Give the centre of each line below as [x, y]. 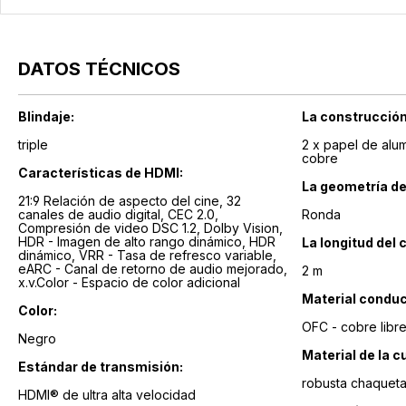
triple [33, 145]
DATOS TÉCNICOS [99, 69]
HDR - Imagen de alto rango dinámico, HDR [134, 242]
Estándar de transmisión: [101, 367]
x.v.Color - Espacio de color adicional [129, 283]
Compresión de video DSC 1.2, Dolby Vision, [111, 228]
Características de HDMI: [101, 173]
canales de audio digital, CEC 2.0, [93, 215]
